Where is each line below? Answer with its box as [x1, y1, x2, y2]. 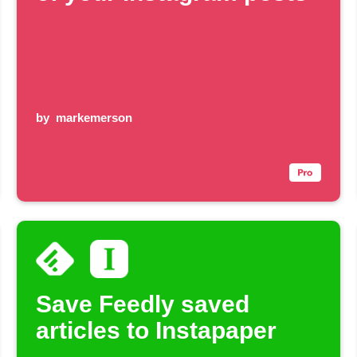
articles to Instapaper [36, 317, 277, 344]
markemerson [56, 111, 133, 125]
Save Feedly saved [36, 291, 250, 318]
